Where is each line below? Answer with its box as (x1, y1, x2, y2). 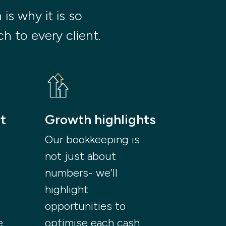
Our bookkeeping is (45, 133, 140, 147)
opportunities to (45, 199, 126, 213)
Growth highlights (45, 111, 156, 128)
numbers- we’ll (45, 166, 118, 180)
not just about (45, 149, 117, 163)
